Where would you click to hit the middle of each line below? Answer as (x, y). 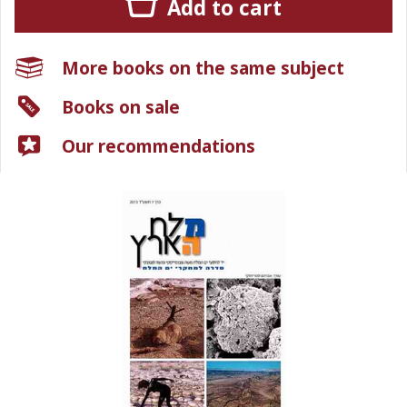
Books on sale (121, 107)
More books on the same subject (203, 68)
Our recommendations (159, 146)
